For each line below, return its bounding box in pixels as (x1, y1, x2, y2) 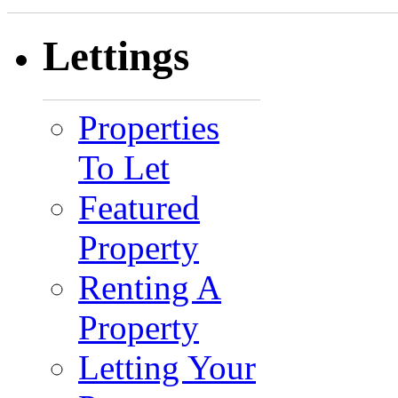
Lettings (43, 33, 189, 80)
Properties (78, 107, 219, 147)
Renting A (78, 267, 221, 306)
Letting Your (78, 347, 256, 386)
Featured (78, 187, 200, 227)
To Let (78, 147, 170, 187)
